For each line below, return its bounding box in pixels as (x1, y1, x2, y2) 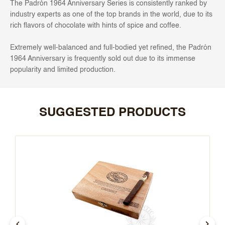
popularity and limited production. (10, 66, 116, 74)
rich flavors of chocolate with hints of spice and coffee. (10, 22, 181, 30)
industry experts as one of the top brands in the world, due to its (10, 11, 212, 19)
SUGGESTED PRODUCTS (39, 107, 186, 120)
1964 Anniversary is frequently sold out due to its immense (10, 55, 195, 63)
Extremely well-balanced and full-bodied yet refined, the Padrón (10, 44, 211, 52)
